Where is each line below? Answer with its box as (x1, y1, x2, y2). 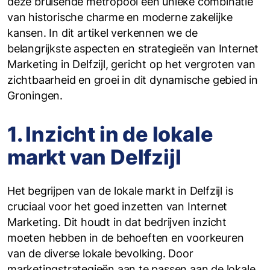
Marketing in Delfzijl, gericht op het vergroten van (7, 58, 256, 71)
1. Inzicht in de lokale (7, 122, 213, 146)
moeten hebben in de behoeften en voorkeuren (7, 231, 244, 244)
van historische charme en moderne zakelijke (7, 11, 233, 24)
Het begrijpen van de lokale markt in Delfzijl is (7, 184, 233, 197)
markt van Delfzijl (7, 145, 181, 169)
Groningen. (7, 89, 63, 102)
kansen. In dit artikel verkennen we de (7, 27, 198, 39)
